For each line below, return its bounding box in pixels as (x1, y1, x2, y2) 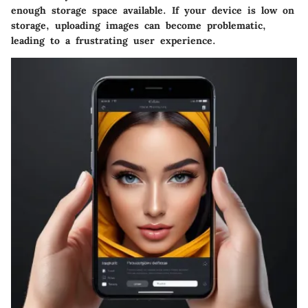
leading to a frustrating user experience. (11, 34, 216, 47)
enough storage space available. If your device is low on (11, 3, 294, 16)
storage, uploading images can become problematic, (11, 19, 266, 32)
